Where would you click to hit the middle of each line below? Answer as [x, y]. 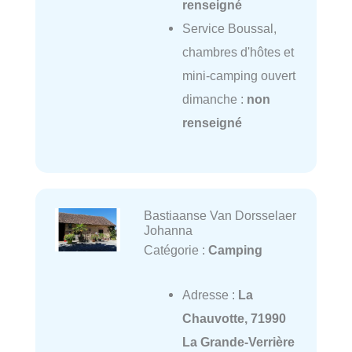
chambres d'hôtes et [238, 51]
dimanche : [214, 99]
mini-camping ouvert [238, 75]
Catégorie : [176, 250]
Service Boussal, [229, 28]
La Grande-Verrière [238, 341]
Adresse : [210, 294]
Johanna [168, 231]
